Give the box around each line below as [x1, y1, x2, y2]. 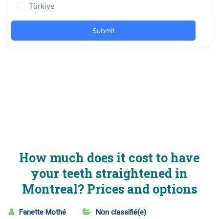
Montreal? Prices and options [22, 181, 197, 197]
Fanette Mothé [19, 208, 66, 217]
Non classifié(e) [96, 208, 147, 217]
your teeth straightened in [31, 165, 188, 181]
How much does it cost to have [19, 150, 200, 166]
